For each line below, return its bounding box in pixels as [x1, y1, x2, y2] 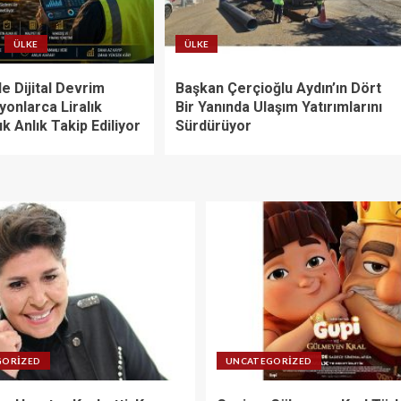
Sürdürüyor [175, 116, 252, 134]
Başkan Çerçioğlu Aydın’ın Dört [175, 79, 381, 97]
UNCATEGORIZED [226, 354, 312, 366]
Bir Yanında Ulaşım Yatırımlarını [175, 98, 382, 115]
